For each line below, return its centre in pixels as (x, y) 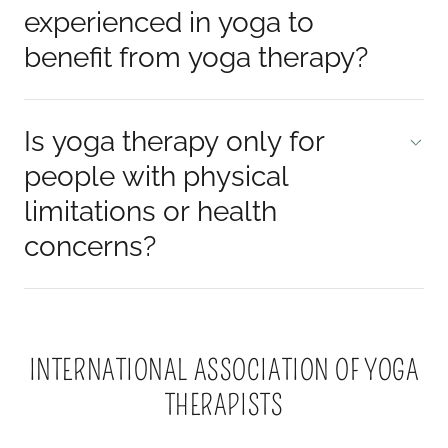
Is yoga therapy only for (174, 141)
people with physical (156, 176)
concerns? (90, 246)
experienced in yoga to (169, 22)
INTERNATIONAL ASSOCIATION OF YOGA (224, 370)
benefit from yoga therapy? (196, 57)
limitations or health (150, 211)
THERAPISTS (224, 405)
